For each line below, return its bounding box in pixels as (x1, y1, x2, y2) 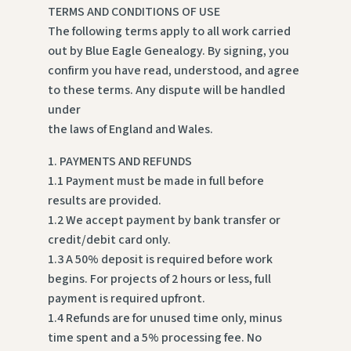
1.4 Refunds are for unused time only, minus (47, 309, 282, 327)
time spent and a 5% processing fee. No (47, 329, 262, 347)
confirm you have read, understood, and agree (47, 62, 299, 80)
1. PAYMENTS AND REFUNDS (47, 153, 192, 171)
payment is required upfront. (47, 290, 205, 308)
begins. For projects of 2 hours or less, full (47, 270, 271, 288)
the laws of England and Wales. (47, 121, 213, 139)
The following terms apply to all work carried (47, 23, 291, 41)
